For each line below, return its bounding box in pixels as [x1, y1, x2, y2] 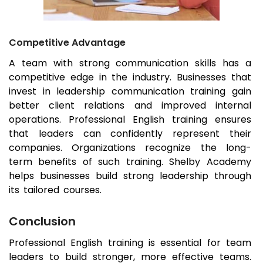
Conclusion [9, 213, 76, 230]
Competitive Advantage [9, 36, 126, 50]
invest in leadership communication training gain [9, 85, 251, 99]
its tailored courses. [9, 183, 102, 197]
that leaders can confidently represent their [9, 127, 251, 141]
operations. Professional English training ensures [9, 113, 251, 127]
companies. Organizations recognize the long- [9, 141, 251, 155]
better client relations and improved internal [9, 99, 251, 113]
